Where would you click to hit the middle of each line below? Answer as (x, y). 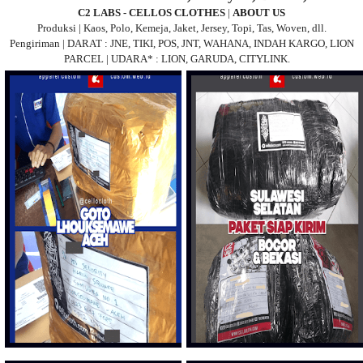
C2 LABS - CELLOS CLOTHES (153, 13)
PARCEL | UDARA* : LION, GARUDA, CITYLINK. (177, 59)
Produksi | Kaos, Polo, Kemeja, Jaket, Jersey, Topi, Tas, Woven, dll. (181, 28)
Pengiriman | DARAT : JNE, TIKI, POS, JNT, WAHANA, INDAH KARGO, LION (181, 44)
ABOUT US (259, 13)
